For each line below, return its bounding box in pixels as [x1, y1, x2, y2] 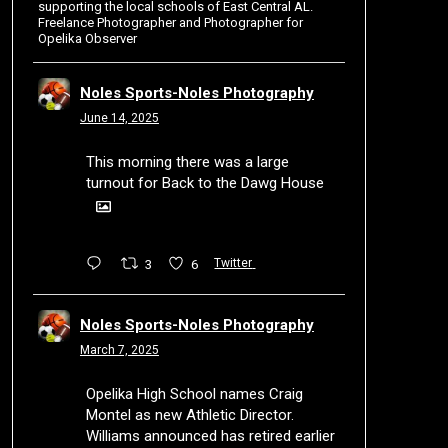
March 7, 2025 [79, 342, 159, 357]
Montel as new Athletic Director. [85, 405, 294, 424]
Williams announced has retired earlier [85, 426, 335, 445]
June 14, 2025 [79, 111, 159, 125]
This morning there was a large [85, 153, 289, 171]
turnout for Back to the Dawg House [85, 174, 324, 192]
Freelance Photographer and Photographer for [37, 15, 303, 30]
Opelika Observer [37, 31, 137, 46]
